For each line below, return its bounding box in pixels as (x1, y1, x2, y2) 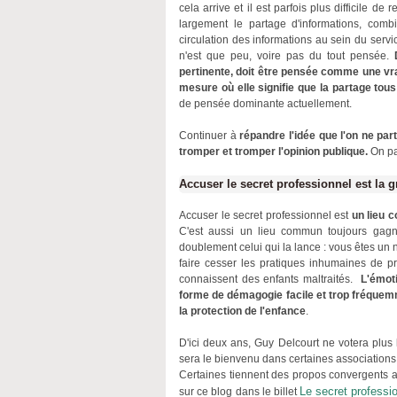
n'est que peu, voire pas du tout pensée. (179, 50, 394, 62)
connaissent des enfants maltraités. (179, 273, 361, 285)
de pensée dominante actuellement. (179, 97, 352, 110)
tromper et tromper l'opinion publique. (179, 145, 368, 158)
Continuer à (179, 129, 240, 142)
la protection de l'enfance (179, 305, 306, 317)
